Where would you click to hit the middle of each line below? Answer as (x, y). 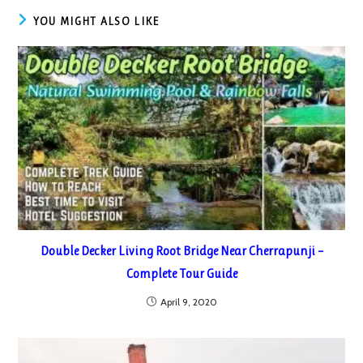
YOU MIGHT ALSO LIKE (96, 21)
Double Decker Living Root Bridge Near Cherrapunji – (181, 250)
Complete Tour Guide (181, 273)
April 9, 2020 (188, 301)
